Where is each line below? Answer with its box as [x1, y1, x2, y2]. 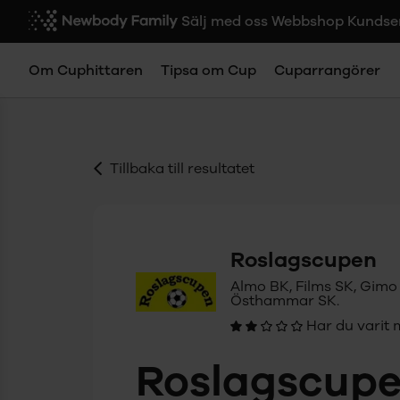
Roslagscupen [230, 247, 377, 272]
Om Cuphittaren [29, 61, 143, 79]
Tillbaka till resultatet [110, 160, 254, 177]
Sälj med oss [181, 12, 268, 29]
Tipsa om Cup [161, 61, 256, 79]
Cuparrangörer [274, 61, 380, 79]
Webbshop [271, 12, 344, 29]
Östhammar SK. [230, 292, 339, 309]
